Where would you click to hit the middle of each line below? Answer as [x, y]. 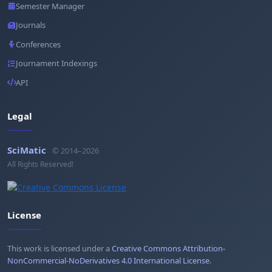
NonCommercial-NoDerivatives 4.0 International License [108, 260]
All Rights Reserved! [40, 164]
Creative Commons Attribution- [168, 248]
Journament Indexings [56, 63]
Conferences [38, 44]
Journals [31, 25]
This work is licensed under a [59, 248]
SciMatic [27, 150]
